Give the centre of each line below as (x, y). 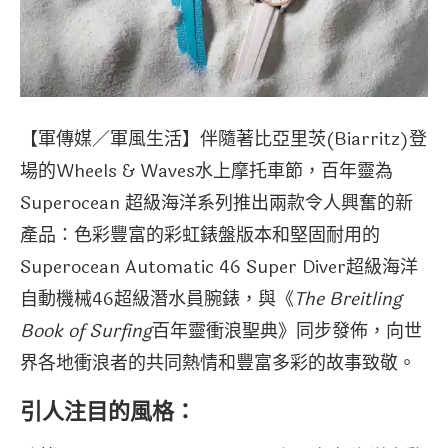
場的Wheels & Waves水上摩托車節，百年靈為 (206, 170)
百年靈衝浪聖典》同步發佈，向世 (287, 330)
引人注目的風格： (108, 409)
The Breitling (348, 298)
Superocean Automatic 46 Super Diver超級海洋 (219, 266)
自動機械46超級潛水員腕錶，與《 (157, 298)
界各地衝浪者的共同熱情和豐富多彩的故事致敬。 (218, 362)
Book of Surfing (86, 330)
